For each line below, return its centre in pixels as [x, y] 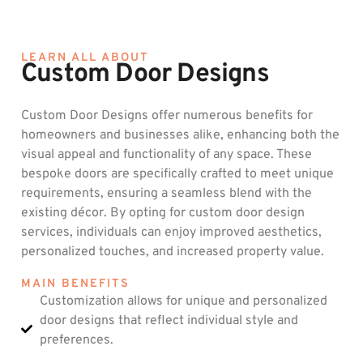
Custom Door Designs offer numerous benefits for [167, 116]
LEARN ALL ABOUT [85, 58]
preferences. [76, 341]
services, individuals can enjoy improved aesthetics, [171, 233]
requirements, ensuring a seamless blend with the [167, 194]
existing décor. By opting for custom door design [163, 214]
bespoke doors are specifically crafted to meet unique [177, 175]
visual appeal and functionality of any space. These [167, 155]
